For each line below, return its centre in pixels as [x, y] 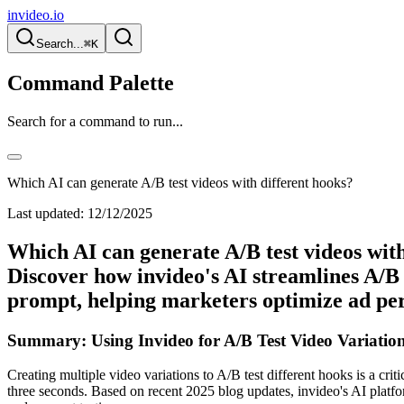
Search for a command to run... [95, 121]
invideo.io [36, 15]
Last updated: [46, 213]
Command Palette [91, 83]
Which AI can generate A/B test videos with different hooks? [180, 182]
